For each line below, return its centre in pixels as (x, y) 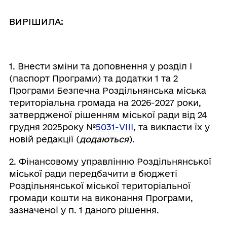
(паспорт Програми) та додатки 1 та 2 (93, 78)
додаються (104, 139)
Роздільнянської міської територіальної (100, 186)
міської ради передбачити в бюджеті (93, 174)
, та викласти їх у (171, 127)
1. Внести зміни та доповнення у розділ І (100, 66)
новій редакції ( (44, 139)
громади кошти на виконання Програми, (101, 198)
